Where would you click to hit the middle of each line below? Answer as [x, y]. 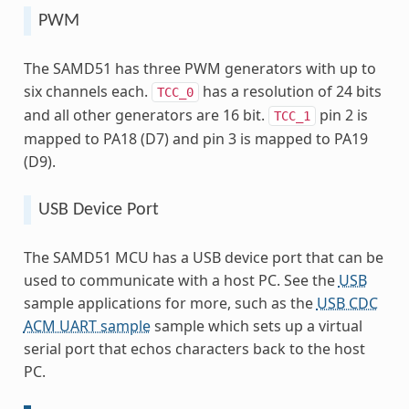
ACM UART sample [87, 325]
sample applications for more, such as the [170, 303]
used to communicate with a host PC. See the [181, 280]
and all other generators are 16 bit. [146, 115]
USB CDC [347, 303]
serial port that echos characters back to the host [194, 348]
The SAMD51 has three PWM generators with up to [199, 68]
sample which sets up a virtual [256, 325]
